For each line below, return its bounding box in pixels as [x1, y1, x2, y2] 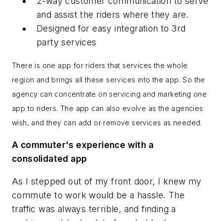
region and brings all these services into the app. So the [12, 75, 205, 84]
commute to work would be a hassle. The [12, 189, 185, 200]
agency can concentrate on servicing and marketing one [12, 89, 207, 98]
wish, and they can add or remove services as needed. [12, 118, 202, 127]
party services [37, 37, 100, 48]
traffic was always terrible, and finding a [12, 203, 176, 214]
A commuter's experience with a [12, 140, 153, 150]
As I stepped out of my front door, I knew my [12, 176, 202, 186]
